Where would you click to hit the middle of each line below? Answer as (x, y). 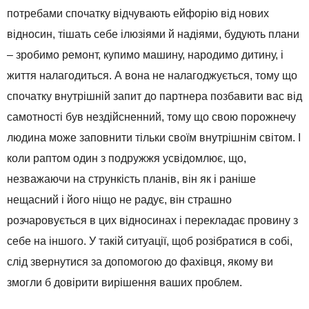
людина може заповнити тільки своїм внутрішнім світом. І (154, 137)
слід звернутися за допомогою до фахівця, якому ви (140, 261)
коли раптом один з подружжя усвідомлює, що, (127, 158)
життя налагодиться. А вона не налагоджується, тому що (152, 75)
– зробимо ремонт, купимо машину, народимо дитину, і (145, 54)
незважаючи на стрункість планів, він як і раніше (131, 179)
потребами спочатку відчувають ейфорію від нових (138, 13)
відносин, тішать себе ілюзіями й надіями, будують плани (153, 34)
